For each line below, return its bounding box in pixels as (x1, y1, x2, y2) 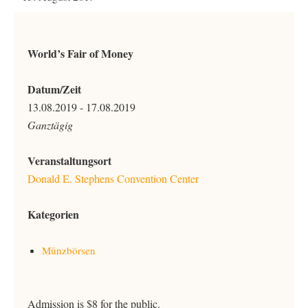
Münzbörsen (42, 243, 96, 257)
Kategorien (27, 206, 79, 222)
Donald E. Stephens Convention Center (27, 171, 199, 186)
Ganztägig (27, 118, 73, 132)
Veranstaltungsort (27, 153, 111, 168)
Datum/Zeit (27, 81, 81, 97)
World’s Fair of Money (27, 45, 133, 61)
